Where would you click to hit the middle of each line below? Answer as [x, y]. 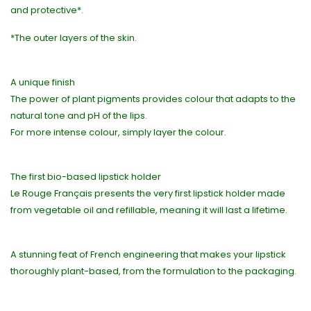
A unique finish [43, 83]
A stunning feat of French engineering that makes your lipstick [148, 255]
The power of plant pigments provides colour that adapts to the [153, 99]
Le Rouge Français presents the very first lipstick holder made [148, 194]
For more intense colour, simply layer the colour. [118, 133]
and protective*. [47, 10]
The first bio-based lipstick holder [86, 177]
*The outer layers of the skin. [74, 38]
